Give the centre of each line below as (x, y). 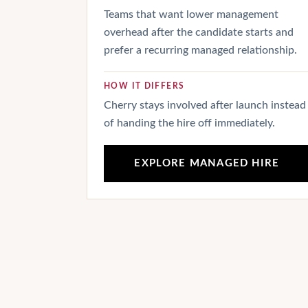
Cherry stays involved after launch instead (205, 106)
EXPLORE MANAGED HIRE (207, 163)
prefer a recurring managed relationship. (200, 51)
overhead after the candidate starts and (199, 33)
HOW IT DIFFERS (144, 87)
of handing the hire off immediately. (189, 123)
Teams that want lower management (191, 15)
